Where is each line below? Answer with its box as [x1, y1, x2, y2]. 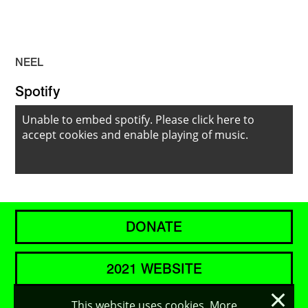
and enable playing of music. [98, 127, 248, 143]
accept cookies [22, 127, 98, 143]
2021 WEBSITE [106, 261, 202, 278]
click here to [192, 112, 254, 128]
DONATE [126, 219, 182, 236]
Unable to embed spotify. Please [22, 112, 192, 128]
